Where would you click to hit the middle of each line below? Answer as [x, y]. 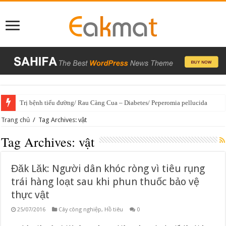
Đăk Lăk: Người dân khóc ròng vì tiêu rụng [108, 169]
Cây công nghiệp [80, 210]
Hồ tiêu [114, 210]
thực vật [31, 195]
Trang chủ [16, 120]
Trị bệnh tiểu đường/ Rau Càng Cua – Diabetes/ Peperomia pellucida [114, 103]
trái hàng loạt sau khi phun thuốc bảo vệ [105, 182]
